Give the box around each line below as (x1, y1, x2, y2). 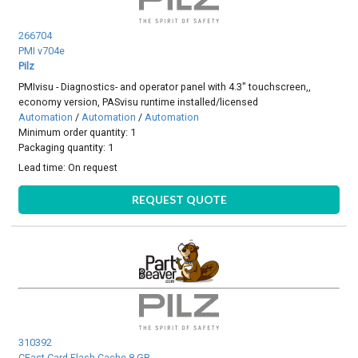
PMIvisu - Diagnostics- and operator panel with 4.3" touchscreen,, (18, 80, 312, 93)
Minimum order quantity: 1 (18, 125, 137, 138)
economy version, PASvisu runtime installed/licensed (18, 95, 259, 108)
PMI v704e (18, 45, 66, 58)
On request (68, 161, 118, 174)
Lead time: (18, 161, 69, 174)
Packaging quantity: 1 (18, 141, 114, 153)
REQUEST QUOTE (131, 192, 227, 206)
